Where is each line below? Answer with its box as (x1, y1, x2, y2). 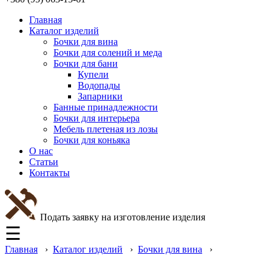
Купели (78, 69, 109, 80)
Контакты (29, 168, 70, 178)
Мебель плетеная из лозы (53, 124, 158, 134)
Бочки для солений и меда (53, 47, 162, 58)
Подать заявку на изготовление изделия (40, 212, 205, 222)
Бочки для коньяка (53, 135, 130, 145)
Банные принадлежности (53, 102, 158, 112)
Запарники (78, 91, 123, 101)
